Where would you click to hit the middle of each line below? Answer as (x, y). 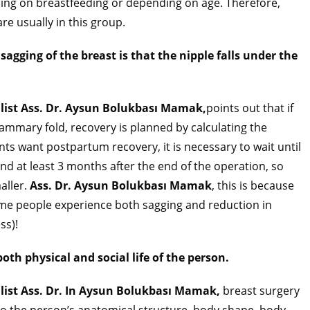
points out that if (250, 108)
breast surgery (260, 291)
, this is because (253, 186)
